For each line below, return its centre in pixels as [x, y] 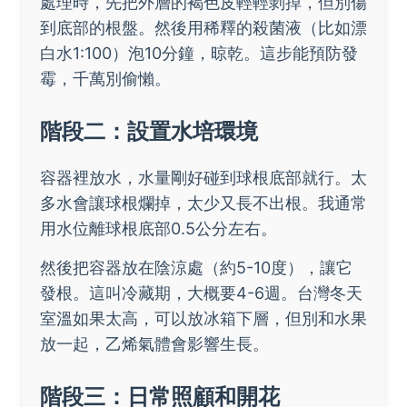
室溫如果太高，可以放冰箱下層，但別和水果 [203, 318]
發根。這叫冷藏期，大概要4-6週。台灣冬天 [201, 293]
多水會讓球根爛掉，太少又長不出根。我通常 [203, 203]
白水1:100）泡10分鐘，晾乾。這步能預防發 [199, 53]
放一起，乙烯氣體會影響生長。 [154, 343]
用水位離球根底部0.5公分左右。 [159, 228]
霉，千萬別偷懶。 [105, 78]
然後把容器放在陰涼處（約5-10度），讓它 [196, 267]
